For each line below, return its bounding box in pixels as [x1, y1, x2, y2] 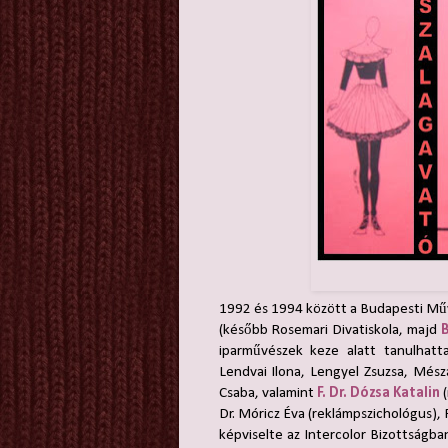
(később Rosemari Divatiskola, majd [218, 321, 442, 338]
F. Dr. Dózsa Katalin [316, 384, 440, 401]
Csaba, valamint [218, 384, 317, 401]
